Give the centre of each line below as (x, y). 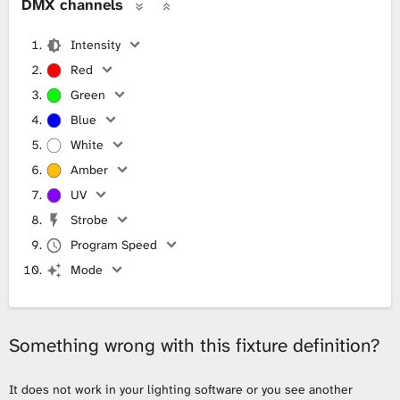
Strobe (89, 219)
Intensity (95, 44)
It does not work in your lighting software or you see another (181, 389)
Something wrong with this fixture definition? (194, 345)
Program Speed (113, 244)
